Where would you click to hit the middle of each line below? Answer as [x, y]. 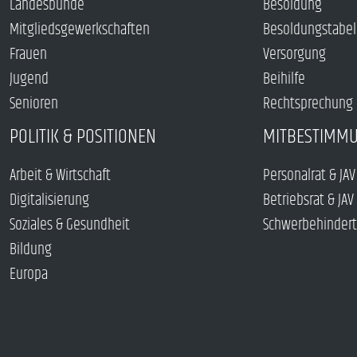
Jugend [29, 80]
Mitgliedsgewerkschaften [80, 30]
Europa [29, 275]
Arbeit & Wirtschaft [60, 176]
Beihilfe [284, 80]
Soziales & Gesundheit [70, 226]
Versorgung [294, 55]
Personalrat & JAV [309, 176]
